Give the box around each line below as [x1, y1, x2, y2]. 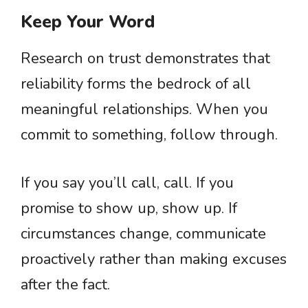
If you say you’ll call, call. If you [21, 173, 234, 193]
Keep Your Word [21, 10, 155, 34]
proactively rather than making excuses [21, 249, 287, 269]
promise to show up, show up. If [21, 198, 237, 219]
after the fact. [21, 274, 110, 295]
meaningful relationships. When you [21, 99, 268, 120]
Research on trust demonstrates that [21, 48, 270, 69]
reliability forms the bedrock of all [21, 74, 251, 94]
